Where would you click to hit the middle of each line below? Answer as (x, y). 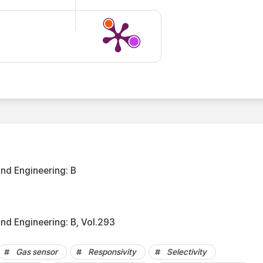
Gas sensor (37, 252)
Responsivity (112, 252)
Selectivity (187, 252)
